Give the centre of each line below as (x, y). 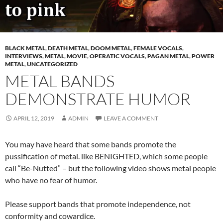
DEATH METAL (68, 48)
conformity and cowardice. (50, 216)
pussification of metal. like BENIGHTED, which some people (106, 156)
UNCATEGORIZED (52, 64)
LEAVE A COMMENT (131, 118)
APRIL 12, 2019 (34, 118)
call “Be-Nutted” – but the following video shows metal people (111, 168)
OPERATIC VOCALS (117, 56)
